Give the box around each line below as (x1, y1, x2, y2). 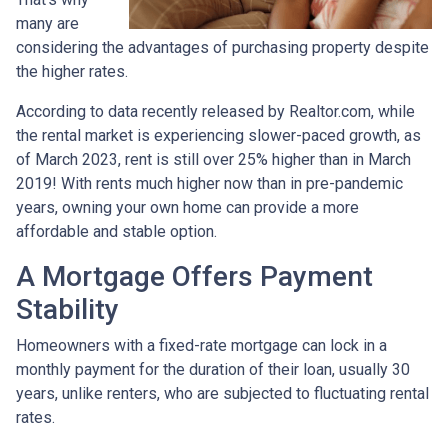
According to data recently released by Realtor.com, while (16, 101, 415, 121)
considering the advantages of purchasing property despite (16, 37, 429, 57)
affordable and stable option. (16, 221, 217, 241)
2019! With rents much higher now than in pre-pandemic (16, 173, 403, 193)
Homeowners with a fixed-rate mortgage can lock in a (16, 335, 387, 355)
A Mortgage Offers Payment (16, 259, 373, 293)
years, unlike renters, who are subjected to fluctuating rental (16, 383, 429, 403)
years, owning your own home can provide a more (16, 197, 359, 217)
